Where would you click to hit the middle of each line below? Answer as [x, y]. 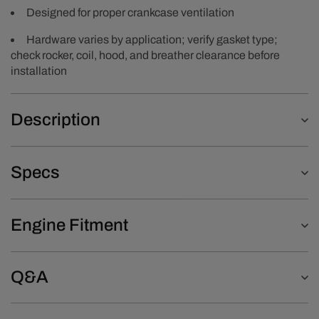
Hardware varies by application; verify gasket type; [152, 40]
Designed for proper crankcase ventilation [130, 12]
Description [56, 120]
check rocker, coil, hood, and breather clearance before [145, 55]
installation [39, 71]
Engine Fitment [69, 225]
